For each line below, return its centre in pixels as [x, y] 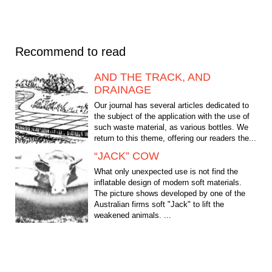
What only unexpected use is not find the [166, 172]
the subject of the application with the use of [172, 117]
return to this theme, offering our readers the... [175, 138]
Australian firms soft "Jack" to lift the [159, 205]
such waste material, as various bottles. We [171, 127]
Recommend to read [70, 52]
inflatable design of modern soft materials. [168, 183]
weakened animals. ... [133, 216]
